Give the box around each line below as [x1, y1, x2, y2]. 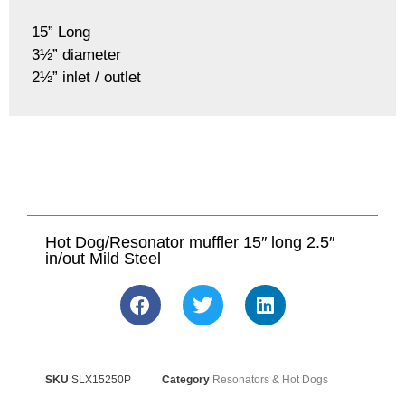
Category [162, 373, 210, 387]
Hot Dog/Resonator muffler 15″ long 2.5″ [45, 233, 334, 252]
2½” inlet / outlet [32, 69, 141, 87]
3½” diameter [32, 46, 121, 64]
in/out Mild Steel [45, 250, 161, 268]
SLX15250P [71, 373, 131, 387]
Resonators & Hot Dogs [212, 373, 328, 387]
